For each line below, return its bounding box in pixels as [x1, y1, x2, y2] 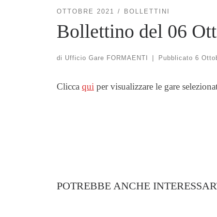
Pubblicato [158, 54, 195, 62]
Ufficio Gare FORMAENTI [65, 54, 148, 62]
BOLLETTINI [124, 8, 170, 15]
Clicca [57, 81, 82, 92]
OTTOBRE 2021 [57, 8, 114, 15]
